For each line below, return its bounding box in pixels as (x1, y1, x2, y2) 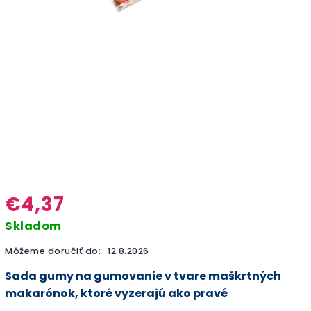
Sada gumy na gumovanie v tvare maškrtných (5, 267, 281, 284)
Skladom (5, 217, 62, 234)
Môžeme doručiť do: (5, 244, 101, 257)
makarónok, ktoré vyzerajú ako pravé (5, 285, 228, 301)
